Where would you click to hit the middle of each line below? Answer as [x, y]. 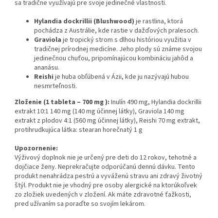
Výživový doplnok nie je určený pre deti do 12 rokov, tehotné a [106, 158]
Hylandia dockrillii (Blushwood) [84, 22]
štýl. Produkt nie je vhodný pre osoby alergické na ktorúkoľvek [106, 186]
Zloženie [29, 102]
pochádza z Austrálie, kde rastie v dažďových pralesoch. [117, 31]
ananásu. [47, 68]
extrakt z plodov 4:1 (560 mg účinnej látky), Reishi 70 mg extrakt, [107, 121]
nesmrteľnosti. [55, 86]
